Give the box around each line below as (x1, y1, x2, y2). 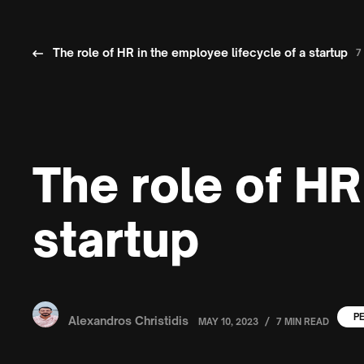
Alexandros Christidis (68, 314, 188, 327)
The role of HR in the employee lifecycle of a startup (53, 45, 348, 59)
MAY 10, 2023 (198, 316, 258, 327)
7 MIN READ (276, 316, 329, 327)
